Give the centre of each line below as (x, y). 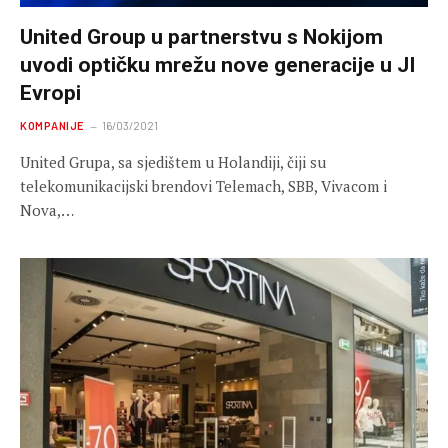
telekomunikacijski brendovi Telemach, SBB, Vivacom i (203, 185)
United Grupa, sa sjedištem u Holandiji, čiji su (173, 161)
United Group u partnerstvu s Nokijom (201, 36)
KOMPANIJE (52, 125)
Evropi (50, 92)
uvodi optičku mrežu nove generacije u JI (217, 64)
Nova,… (47, 209)
